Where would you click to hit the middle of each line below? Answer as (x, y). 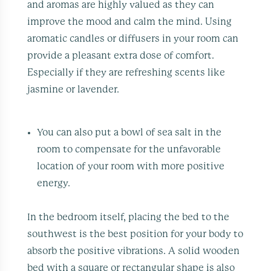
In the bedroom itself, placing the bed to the (129, 217)
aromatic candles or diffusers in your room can (133, 38)
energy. (54, 183)
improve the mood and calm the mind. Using (130, 21)
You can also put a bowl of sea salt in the (129, 132)
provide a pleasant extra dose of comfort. (121, 55)
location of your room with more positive (131, 166)
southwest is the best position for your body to (135, 234)
